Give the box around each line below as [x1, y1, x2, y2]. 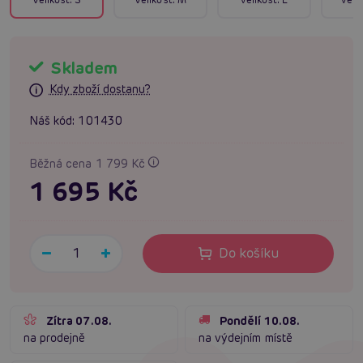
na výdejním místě [199, 331, 293, 346]
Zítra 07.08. [46, 314, 112, 329]
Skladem [47, 57, 117, 79]
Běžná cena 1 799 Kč [29, 156, 148, 172]
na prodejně [23, 331, 86, 346]
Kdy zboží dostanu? [49, 82, 151, 97]
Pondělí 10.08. [220, 314, 300, 329]
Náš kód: [29, 113, 75, 129]
